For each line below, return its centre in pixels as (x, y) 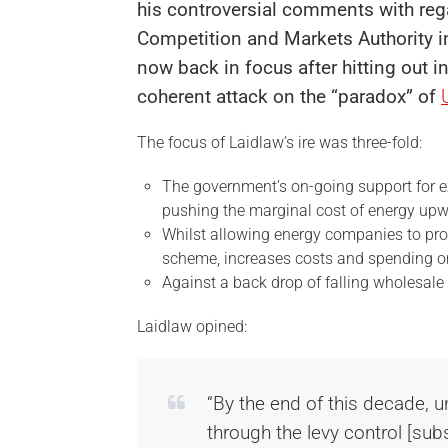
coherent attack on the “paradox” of (289, 96)
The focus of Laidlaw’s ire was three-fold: (279, 142)
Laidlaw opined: (192, 326)
